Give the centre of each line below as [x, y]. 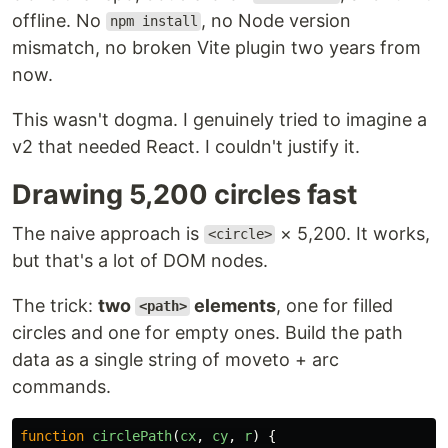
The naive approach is [108, 233]
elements [233, 305]
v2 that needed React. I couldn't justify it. [186, 146]
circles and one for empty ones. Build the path [207, 332]
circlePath [132, 435]
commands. [61, 386]
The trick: [55, 305]
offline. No [59, 20]
